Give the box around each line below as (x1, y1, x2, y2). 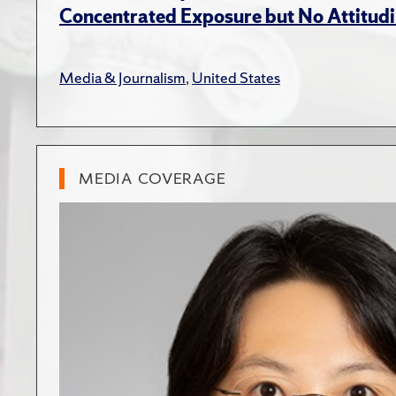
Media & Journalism (59, 67, 186, 88)
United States (192, 67, 280, 88)
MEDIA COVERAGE (79, 168, 226, 189)
